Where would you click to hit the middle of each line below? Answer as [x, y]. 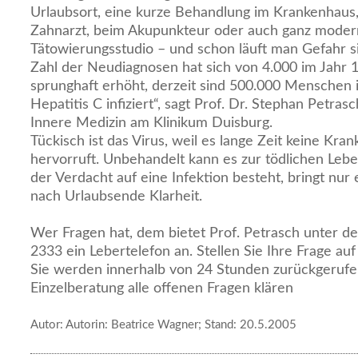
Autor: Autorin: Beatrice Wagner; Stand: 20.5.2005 [163, 325]
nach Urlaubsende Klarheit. [116, 196]
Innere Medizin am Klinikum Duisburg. [151, 123]
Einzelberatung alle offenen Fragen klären [162, 288]
